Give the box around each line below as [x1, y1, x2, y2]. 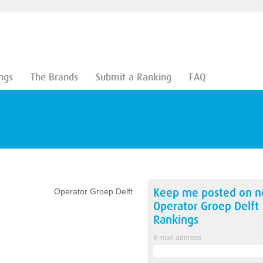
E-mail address [153, 234, 201, 242]
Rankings [153, 213, 198, 227]
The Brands [30, 72, 78, 83]
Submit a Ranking [95, 72, 171, 83]
